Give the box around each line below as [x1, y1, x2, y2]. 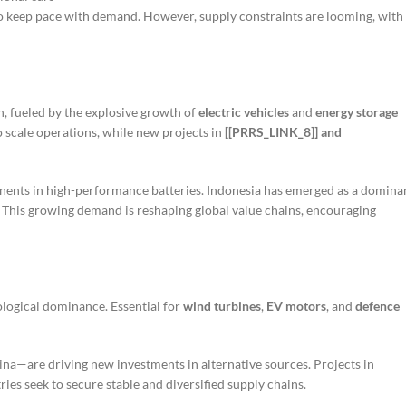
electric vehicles [198, 104, 289, 121]
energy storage [315, 104, 398, 121]
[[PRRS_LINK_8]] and [225, 124, 342, 140]
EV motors [266, 298, 326, 314]
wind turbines [183, 298, 261, 314]
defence [355, 298, 400, 314]
